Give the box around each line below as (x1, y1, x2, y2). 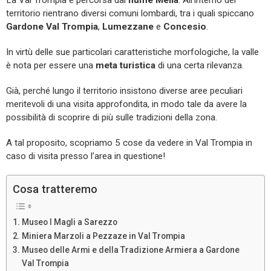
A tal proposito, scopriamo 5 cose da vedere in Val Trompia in (6, 137, 252, 148)
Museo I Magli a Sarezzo (21, 217, 117, 227)
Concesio (163, 21, 206, 32)
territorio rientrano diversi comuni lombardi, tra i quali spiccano (6, 7, 254, 19)
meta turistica (96, 59, 155, 71)
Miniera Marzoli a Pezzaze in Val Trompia (21, 230, 185, 241)
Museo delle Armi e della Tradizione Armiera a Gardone (21, 244, 240, 255)
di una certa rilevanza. (155, 59, 244, 71)
